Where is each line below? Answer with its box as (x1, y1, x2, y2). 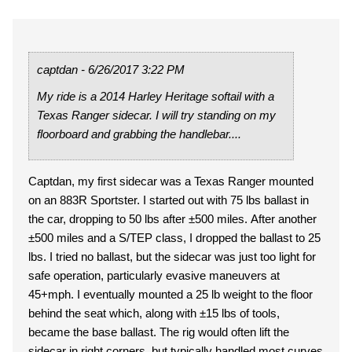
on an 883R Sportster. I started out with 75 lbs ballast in (28, 193, 143, 207)
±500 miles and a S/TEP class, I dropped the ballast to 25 (28, 231, 321, 244)
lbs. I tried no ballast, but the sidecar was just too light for (28, 250, 49, 263)
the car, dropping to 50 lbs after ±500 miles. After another (28, 212, 317, 225)
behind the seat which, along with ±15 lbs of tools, (28, 306, 280, 320)
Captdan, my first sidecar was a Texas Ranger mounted (28, 174, 313, 188)
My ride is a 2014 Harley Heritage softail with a (37, 90, 274, 103)
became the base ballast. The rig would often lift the (28, 325, 159, 339)
